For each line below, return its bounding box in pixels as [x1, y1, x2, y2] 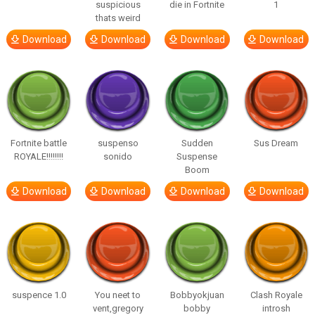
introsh [262, 303, 290, 314]
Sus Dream [254, 138, 299, 148]
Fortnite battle [11, 138, 67, 148]
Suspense [176, 151, 218, 162]
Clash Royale [250, 290, 302, 300]
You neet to [95, 290, 141, 300]
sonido [103, 151, 133, 162]
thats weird [95, 13, 141, 23]
